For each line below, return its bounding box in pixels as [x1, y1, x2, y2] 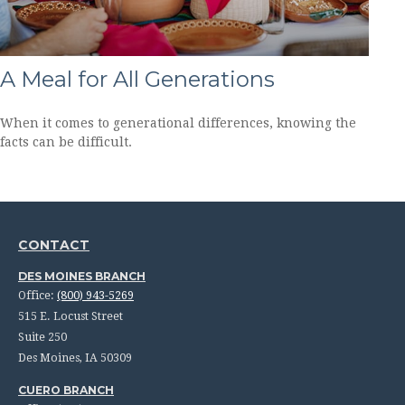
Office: [18, 289, 57, 303]
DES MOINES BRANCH [18, 269, 146, 284]
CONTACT [18, 237, 89, 254]
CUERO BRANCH [18, 383, 114, 398]
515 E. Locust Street [18, 310, 123, 324]
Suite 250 [18, 331, 67, 344]
